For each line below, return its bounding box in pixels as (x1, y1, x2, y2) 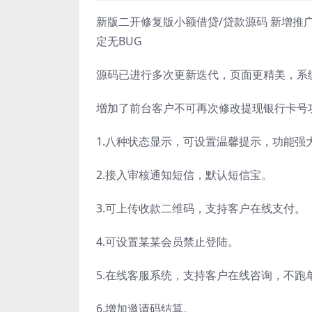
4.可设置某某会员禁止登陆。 (96, 234, 239, 249)
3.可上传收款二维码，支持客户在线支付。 (96, 201, 306, 216)
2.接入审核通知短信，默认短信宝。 (96, 167, 272, 182)
